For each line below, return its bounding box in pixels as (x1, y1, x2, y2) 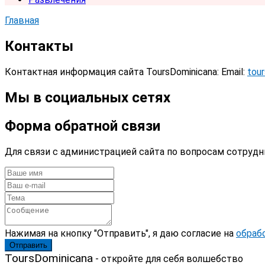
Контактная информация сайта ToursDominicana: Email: (5, 66, 247, 77)
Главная (5, 15, 39, 26)
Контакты (5, 37, 73, 54)
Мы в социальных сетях (5, 89, 170, 106)
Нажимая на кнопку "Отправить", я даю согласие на (5, 227, 236, 239)
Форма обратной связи (5, 117, 160, 134)
